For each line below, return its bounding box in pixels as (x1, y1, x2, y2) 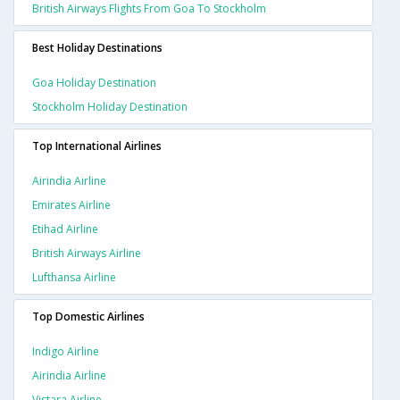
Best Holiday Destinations (32, 39, 162, 55)
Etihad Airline (32, 221, 98, 237)
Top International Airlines (32, 137, 162, 154)
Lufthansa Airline (32, 269, 116, 285)
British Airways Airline (32, 245, 141, 261)
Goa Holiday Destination (32, 74, 156, 90)
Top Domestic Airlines (32, 308, 145, 324)
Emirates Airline (32, 196, 111, 212)
